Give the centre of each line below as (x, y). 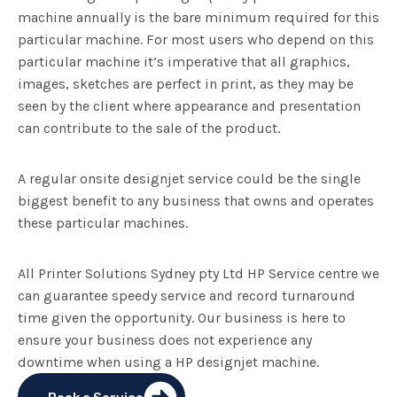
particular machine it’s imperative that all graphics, (184, 62)
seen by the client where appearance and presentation (189, 106)
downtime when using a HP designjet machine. (168, 362)
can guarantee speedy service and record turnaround (187, 296)
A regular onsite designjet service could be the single (189, 179)
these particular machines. (103, 223)
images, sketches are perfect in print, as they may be (186, 84)
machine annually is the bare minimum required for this (198, 18)
